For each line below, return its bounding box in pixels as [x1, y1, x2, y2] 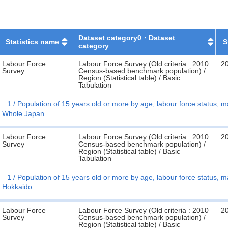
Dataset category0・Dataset [78, 34, 176, 42]
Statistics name [5, 38, 59, 46]
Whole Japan [2, 109, 44, 118]
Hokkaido [2, 183, 32, 191]
